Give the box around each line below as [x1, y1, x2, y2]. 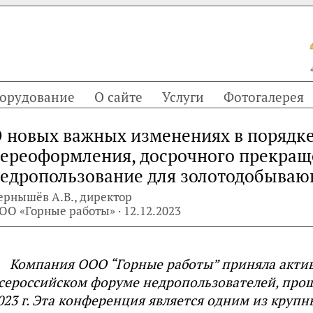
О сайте [94, 88, 143, 105]
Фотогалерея [224, 88, 304, 105]
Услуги [162, 88, 204, 105]
